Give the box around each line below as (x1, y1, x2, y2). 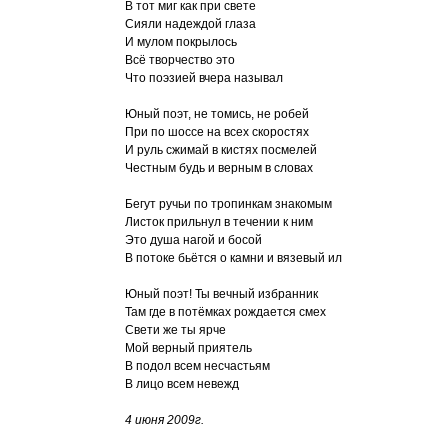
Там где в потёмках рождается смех (125, 305, 326, 319)
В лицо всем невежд (125, 377, 239, 391)
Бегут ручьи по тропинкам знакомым (125, 197, 332, 211)
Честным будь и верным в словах (125, 161, 313, 175)
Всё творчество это (125, 53, 235, 67)
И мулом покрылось (125, 35, 237, 49)
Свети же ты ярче (125, 323, 226, 337)
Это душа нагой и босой (125, 233, 262, 247)
